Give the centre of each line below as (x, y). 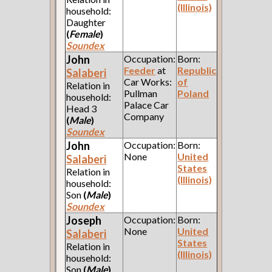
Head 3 (82, 109)
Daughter (86, 22)
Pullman (141, 93)
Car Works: (148, 82)
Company (144, 117)
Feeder (140, 70)
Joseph (84, 221)
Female (85, 34)
